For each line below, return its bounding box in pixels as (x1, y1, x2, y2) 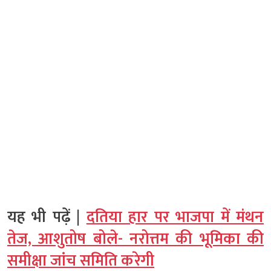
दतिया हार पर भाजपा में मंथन (86, 204, 264, 231)
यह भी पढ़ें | (7, 204, 87, 231)
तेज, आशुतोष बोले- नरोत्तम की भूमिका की (7, 226, 264, 253)
